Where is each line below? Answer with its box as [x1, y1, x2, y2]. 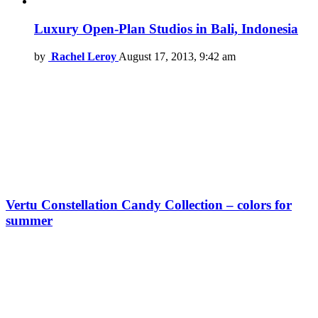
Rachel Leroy [51, 50, 116, 62]
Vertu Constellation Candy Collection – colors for [6, 197, 292, 212]
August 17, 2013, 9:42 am [119, 50, 236, 62]
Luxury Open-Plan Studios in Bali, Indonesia [34, 21, 298, 37]
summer [6, 212, 53, 228]
